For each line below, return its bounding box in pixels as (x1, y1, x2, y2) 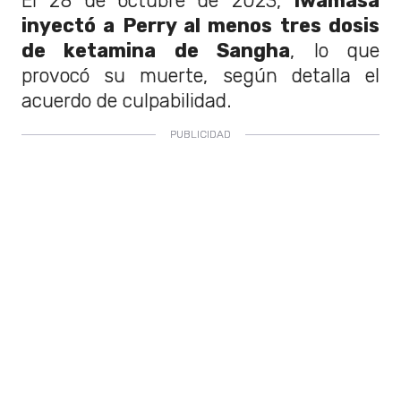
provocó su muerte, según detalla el (21, 64, 380, 87)
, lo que (290, 39, 380, 62)
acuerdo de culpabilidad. (21, 90, 232, 112)
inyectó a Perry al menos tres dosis (21, 14, 380, 37)
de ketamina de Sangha (21, 39, 291, 62)
